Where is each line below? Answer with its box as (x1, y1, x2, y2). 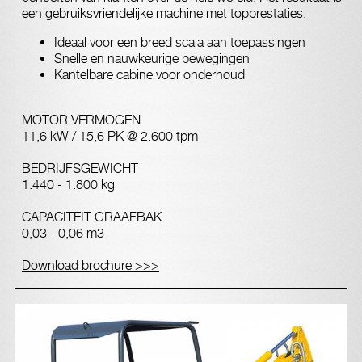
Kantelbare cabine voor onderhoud (54, 67, 245, 82)
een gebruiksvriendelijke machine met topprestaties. (22, 6, 306, 21)
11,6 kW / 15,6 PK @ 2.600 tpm (22, 128, 198, 144)
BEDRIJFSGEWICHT (22, 161, 138, 176)
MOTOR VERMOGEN (22, 112, 141, 128)
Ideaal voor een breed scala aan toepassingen (54, 35, 305, 50)
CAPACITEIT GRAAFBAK (22, 209, 162, 225)
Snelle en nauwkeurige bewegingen (54, 51, 250, 66)
